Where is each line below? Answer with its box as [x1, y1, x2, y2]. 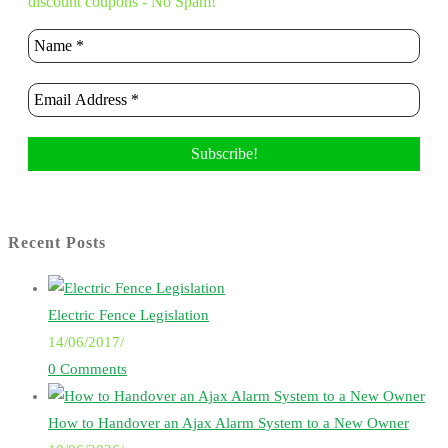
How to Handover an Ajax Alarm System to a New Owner [48, 415, 409, 432]
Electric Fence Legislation [48, 307, 209, 324]
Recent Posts [8, 234, 106, 252]
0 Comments [48, 361, 127, 378]
